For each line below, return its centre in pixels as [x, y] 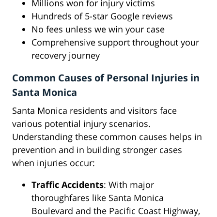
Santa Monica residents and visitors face [94, 111]
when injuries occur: [54, 163]
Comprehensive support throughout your [115, 42]
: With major [129, 185]
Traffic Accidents [68, 185]
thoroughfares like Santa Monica [98, 198]
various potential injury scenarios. [81, 124]
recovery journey [66, 55]
